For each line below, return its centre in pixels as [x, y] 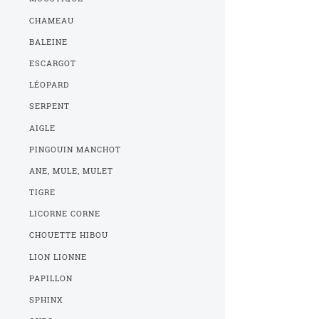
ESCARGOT [53, 63]
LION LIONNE [58, 257]
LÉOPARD [50, 85]
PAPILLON [51, 278]
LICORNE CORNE [65, 214]
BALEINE [49, 42]
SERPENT [50, 106]
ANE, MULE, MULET [72, 171]
